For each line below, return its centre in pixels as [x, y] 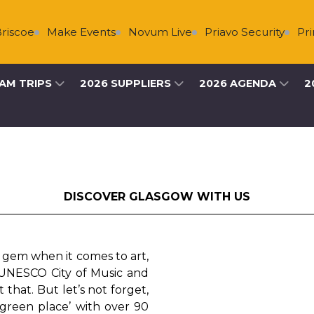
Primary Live [278, 32]
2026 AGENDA [239, 83]
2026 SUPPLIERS [127, 83]
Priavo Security [192, 32]
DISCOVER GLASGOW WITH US [157, 197]
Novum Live [108, 32]
